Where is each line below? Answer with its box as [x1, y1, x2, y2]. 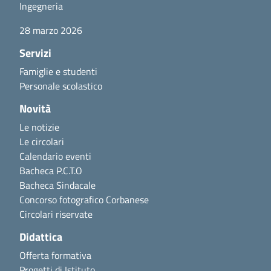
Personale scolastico [19, 78, 102, 93]
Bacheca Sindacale [19, 177, 96, 192]
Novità [19, 100, 51, 117]
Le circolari [19, 134, 64, 149]
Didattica [19, 228, 62, 245]
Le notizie [19, 119, 59, 134]
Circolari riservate [19, 206, 93, 221]
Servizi [19, 44, 51, 61]
